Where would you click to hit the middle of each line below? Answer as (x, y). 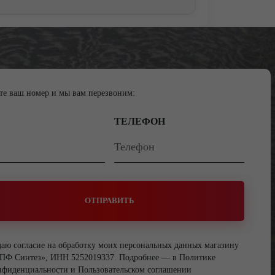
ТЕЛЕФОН (140, 121)
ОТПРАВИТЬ (110, 201)
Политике (198, 257)
